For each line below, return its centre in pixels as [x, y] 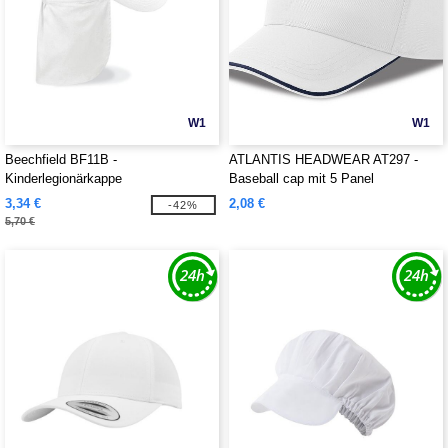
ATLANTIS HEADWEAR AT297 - [323, 159]
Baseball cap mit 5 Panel [301, 178]
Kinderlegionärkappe [63, 178]
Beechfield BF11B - [61, 159]
